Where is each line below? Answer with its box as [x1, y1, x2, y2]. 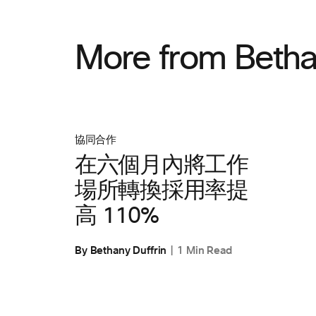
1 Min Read [177, 243, 232, 257]
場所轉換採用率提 [75, 180, 248, 202]
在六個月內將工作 [75, 154, 248, 177]
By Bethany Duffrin [75, 243, 167, 257]
